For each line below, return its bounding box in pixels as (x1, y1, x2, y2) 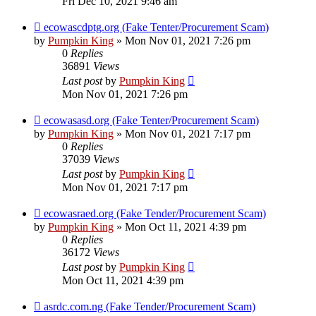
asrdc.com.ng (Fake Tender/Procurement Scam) (44, 300, 255, 313)
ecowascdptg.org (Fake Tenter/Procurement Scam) (44, 21, 269, 34)
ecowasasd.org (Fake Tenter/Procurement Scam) (44, 114, 259, 127)
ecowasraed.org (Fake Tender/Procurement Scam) (44, 207, 266, 220)
